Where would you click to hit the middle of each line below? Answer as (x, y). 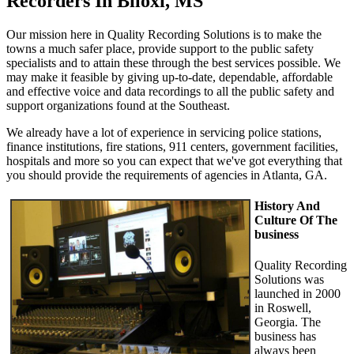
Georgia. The (288, 322)
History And (287, 205)
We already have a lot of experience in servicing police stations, (164, 132)
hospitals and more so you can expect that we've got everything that (174, 160)
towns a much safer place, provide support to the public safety (160, 48)
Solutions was (289, 280)
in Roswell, (283, 308)
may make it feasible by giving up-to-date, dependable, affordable (169, 77)
